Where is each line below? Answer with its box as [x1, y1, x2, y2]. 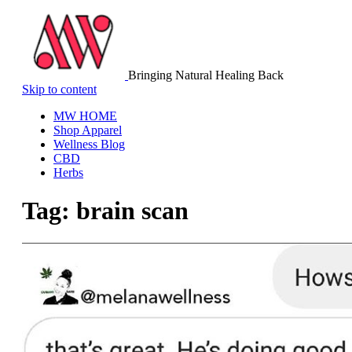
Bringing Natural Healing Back [128, 68, 284, 82]
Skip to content [22, 82, 97, 96]
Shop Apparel [53, 123, 122, 137]
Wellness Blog [53, 137, 125, 151]
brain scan [76, 196, 189, 225]
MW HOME [53, 109, 117, 123]
